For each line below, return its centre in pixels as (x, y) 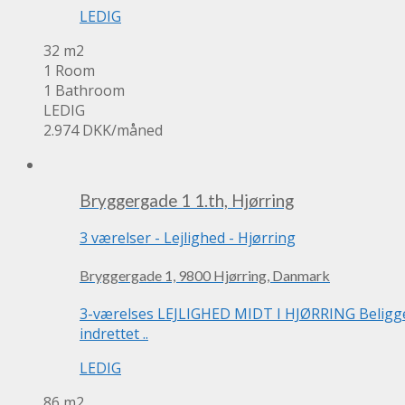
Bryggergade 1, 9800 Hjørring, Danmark (205, 276)
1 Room (69, 70)
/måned (137, 130)
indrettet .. (114, 333)
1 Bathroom (84, 90)
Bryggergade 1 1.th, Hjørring (187, 201)
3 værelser (115, 238)
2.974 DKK (77, 130)
